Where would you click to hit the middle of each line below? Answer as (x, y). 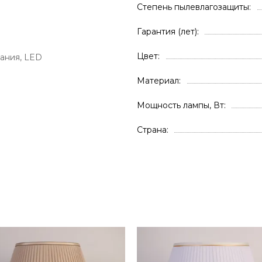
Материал (158, 81)
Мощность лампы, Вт (180, 105)
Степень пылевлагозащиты (193, 7)
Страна (152, 130)
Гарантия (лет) (167, 32)
